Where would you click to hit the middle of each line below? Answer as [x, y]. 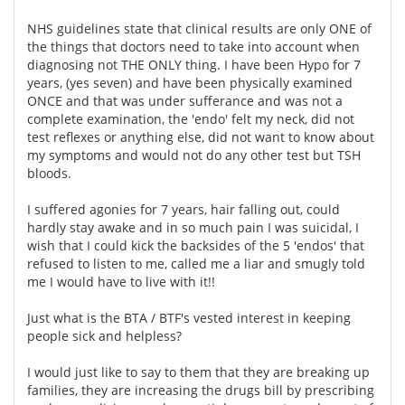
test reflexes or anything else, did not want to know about [201, 137]
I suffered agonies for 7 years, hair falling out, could [184, 209]
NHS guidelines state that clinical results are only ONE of [199, 28]
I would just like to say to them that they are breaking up [198, 372]
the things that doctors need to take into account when [193, 46]
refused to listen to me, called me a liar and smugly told [196, 263]
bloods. [49, 173]
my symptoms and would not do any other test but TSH [194, 155]
